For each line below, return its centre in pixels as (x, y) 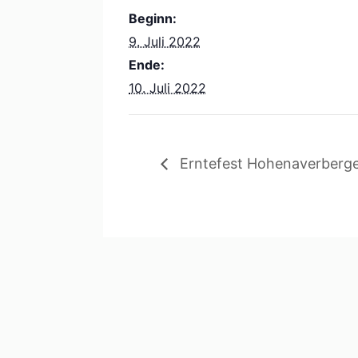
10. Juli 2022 (167, 88)
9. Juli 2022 (165, 41)
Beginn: (153, 18)
